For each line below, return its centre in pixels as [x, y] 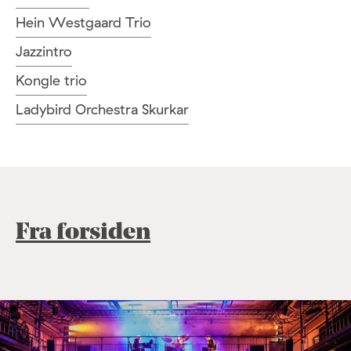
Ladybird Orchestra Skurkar [102, 110]
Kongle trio [51, 81]
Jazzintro [44, 52]
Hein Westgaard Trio [83, 23]
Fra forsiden [83, 233]
